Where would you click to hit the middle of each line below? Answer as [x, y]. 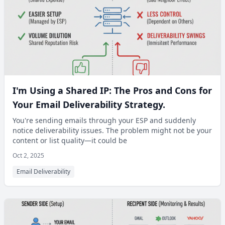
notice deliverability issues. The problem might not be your [112, 130]
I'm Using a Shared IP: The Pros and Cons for [112, 90]
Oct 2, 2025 [28, 155]
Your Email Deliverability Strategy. [89, 104]
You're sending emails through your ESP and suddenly [104, 120]
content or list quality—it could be [70, 140]
